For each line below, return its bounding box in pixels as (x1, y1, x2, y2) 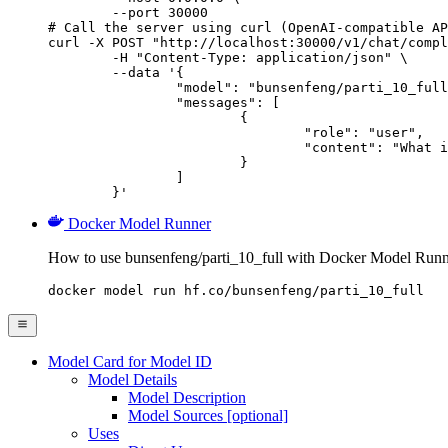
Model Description (128, 388, 246, 406)
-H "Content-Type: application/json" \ (48, 50, 112, 66)
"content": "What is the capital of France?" (48, 140, 304, 156)
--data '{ (48, 65, 112, 81)
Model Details (88, 370, 177, 388)
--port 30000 (48, 5, 208, 21)
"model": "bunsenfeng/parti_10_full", (48, 80, 176, 96)
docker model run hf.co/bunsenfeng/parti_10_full (48, 283, 424, 299)
